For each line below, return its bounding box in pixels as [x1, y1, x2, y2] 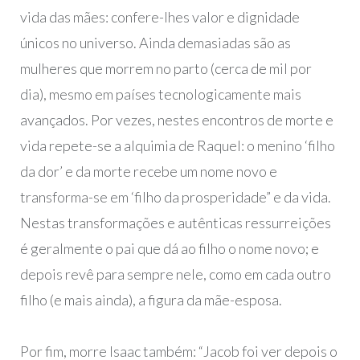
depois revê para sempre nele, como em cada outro [19, 265, 331, 284]
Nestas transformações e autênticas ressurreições [19, 214, 331, 232]
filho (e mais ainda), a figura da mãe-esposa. [19, 291, 282, 309]
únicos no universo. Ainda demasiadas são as [19, 34, 291, 52]
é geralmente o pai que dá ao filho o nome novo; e [19, 239, 319, 258]
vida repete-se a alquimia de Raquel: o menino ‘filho [19, 137, 335, 155]
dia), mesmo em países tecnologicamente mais [19, 85, 301, 104]
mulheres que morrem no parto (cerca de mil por [19, 59, 312, 78]
